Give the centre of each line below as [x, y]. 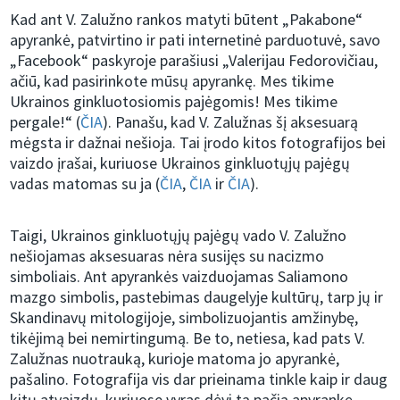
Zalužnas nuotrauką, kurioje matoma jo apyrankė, [175, 359]
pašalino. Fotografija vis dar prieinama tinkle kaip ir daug [199, 379]
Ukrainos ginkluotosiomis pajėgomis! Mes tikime [174, 102]
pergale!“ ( [46, 122]
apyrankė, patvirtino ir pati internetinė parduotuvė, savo [196, 40]
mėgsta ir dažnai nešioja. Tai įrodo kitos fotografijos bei [198, 143]
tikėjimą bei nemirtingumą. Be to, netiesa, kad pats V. [188, 338]
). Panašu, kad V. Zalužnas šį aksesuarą [231, 122]
